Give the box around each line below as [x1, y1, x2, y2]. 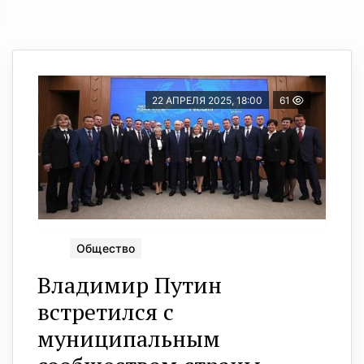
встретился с [37, 297, 174, 327]
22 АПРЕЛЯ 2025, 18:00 [152, 94, 262, 107]
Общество [76, 241, 135, 256]
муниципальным [37, 323, 220, 354]
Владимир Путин [37, 270, 222, 301]
